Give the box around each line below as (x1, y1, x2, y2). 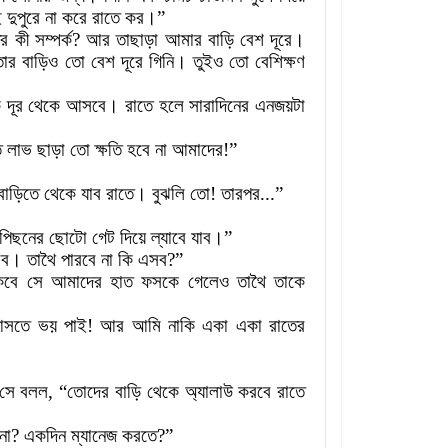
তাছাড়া (116, 29, 159, 51)
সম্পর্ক (34, 29, 72, 51)
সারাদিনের (189, 95, 250, 117)
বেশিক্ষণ (255, 51, 306, 73)
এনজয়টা (255, 95, 305, 117)
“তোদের (59, 381, 110, 403)
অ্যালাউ (184, 381, 233, 403)
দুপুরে (7, 7, 40, 29)
